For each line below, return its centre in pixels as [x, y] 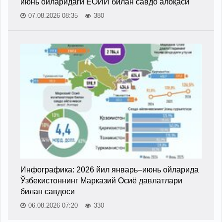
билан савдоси [48, 191]
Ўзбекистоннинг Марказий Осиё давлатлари [101, 180]
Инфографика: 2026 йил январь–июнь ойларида [110, 169]
